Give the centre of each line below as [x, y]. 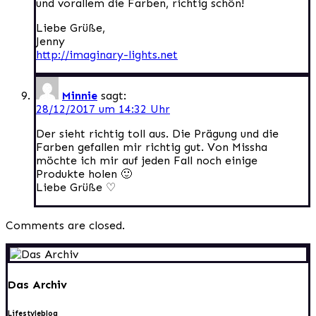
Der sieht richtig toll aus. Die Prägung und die [157, 133]
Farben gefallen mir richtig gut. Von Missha [152, 147]
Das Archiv [37, 284]
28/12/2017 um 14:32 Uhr [103, 109]
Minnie [80, 95]
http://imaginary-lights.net [107, 54]
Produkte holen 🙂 [84, 174]
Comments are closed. [65, 225]
